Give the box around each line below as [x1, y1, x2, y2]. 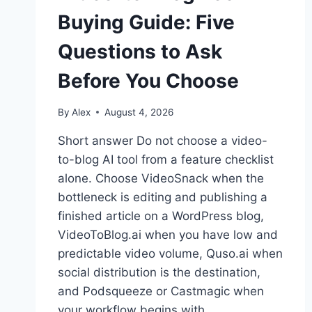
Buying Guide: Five [58, 10, 235, 34]
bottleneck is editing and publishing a [58, 189, 267, 204]
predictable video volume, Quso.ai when [58, 246, 283, 260]
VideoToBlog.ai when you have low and [58, 227, 278, 242]
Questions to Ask [58, 39, 222, 63]
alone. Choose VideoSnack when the [58, 171, 264, 185]
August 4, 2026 [104, 106, 174, 118]
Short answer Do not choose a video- [58, 133, 267, 148]
